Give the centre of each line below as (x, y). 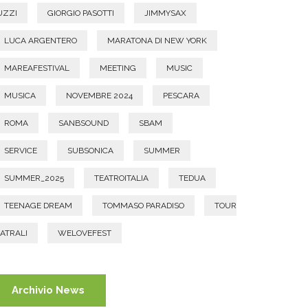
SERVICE (21, 151)
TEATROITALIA (121, 178)
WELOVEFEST (85, 233)
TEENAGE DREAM (38, 206)
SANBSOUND (84, 123)
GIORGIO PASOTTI (81, 13)
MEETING (118, 68)
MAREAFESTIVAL (37, 68)
